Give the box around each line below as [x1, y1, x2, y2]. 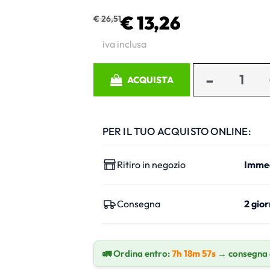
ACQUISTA [127, 74, 173, 86]
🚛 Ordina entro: [102, 247, 172, 259]
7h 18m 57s [171, 247, 216, 259]
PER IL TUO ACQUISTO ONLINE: [102, 124, 251, 137]
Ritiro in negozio [116, 158, 186, 171]
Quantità [92, 63, 131, 76]
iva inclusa [102, 37, 146, 50]
